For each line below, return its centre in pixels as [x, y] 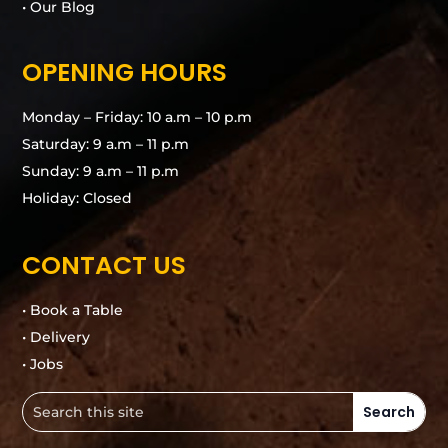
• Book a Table [73, 310]
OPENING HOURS [125, 72]
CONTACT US [104, 265]
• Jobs [43, 364]
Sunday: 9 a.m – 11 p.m [101, 171]
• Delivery [56, 337]
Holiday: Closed [77, 198]
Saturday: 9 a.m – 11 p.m [106, 144]
